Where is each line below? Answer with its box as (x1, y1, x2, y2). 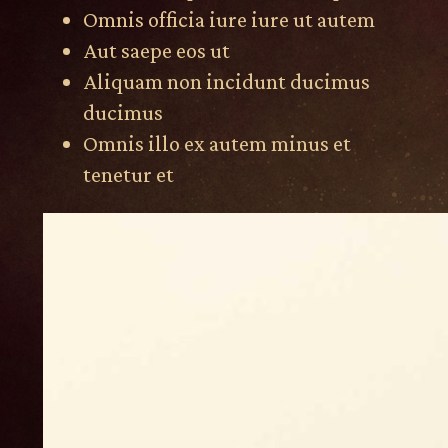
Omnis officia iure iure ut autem (82, 7, 375, 33)
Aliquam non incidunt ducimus (82, 69, 370, 95)
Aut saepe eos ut (82, 38, 230, 64)
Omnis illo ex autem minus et (82, 131, 351, 157)
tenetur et (82, 162, 174, 188)
